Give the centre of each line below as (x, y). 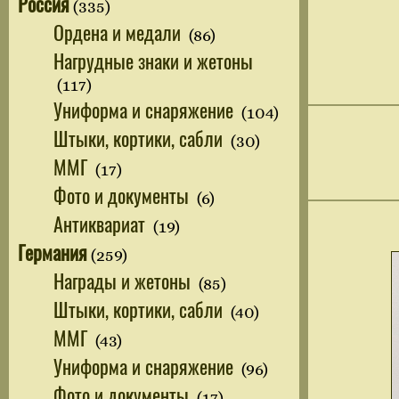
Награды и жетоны (124, 280)
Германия (53, 252)
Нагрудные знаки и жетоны (153, 60)
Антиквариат (102, 223)
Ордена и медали (119, 32)
